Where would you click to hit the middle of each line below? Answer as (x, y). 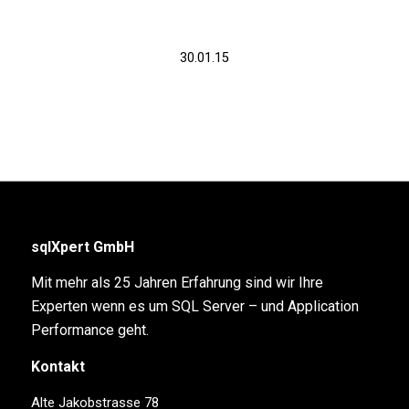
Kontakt (58, 366)
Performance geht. (89, 330)
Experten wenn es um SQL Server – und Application (194, 307)
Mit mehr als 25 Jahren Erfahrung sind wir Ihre (177, 283)
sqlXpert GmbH (82, 246)
